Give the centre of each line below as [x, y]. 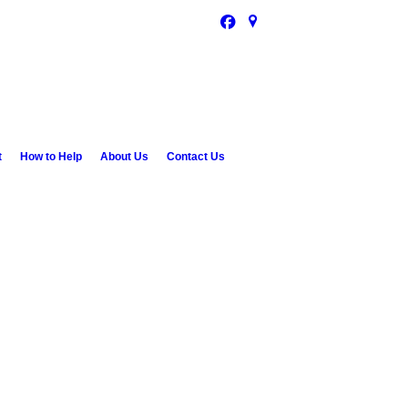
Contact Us [195, 157]
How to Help [51, 157]
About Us [124, 157]
